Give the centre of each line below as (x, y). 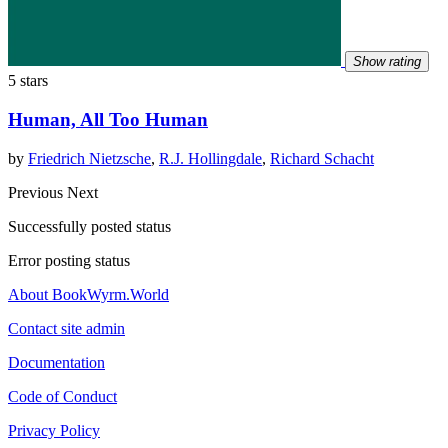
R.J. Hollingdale (210, 158)
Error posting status (69, 260)
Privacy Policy (54, 430)
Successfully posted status (89, 226)
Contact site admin (66, 328)
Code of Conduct (62, 396)
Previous (37, 192)
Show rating (387, 62)
